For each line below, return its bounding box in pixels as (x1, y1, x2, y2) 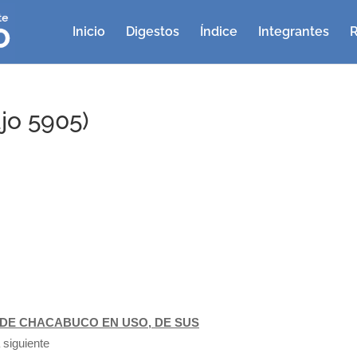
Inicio (73, 24, 105, 39)
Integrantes (258, 24, 329, 39)
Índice (200, 24, 237, 39)
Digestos (126, 24, 179, 39)
